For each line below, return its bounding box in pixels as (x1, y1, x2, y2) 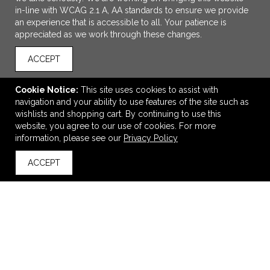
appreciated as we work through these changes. (15, 30, 202, 39)
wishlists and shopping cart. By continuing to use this (15, 109, 221, 119)
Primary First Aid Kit (97, 133, 173, 142)
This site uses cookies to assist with (81, 85, 218, 95)
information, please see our (15, 133, 124, 143)
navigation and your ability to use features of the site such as (15, 97, 249, 107)
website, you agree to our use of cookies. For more (15, 121, 216, 131)
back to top (20, 168, 52, 174)
